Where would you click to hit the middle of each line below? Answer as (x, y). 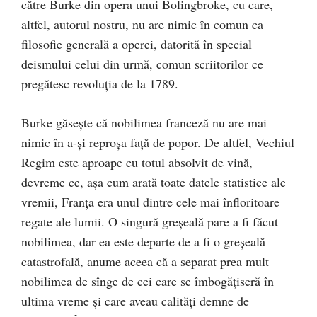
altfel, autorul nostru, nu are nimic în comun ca (142, 24)
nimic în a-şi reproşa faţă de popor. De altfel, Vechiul (158, 142)
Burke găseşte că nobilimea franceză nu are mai (144, 122)
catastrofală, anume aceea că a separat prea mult (145, 261)
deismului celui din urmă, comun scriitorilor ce (142, 64)
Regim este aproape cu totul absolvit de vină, (137, 162)
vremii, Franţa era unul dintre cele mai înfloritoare (150, 202)
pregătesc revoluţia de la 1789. (100, 83)
